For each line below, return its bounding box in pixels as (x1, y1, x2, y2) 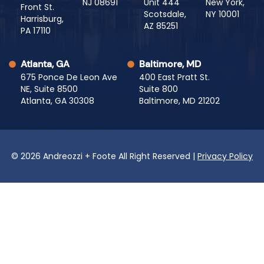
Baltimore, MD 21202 (138, 94, 220, 107)
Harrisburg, (21, 13, 64, 25)
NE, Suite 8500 (21, 82, 78, 95)
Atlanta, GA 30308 (21, 94, 94, 107)
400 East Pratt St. (138, 71, 210, 83)
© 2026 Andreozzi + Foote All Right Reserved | (11, 150, 197, 163)
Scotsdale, (144, 8, 186, 21)
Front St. (21, 1, 54, 14)
